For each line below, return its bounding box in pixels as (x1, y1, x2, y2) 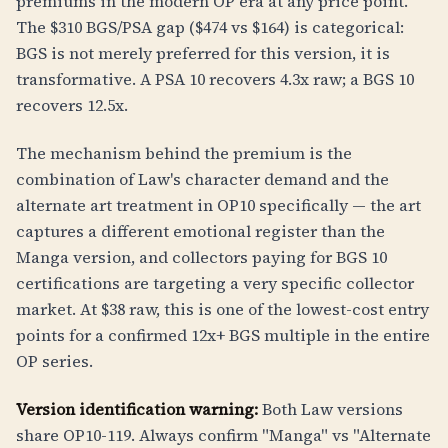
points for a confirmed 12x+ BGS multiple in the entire (16, 324, 430, 346)
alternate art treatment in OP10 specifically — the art (16, 194, 421, 216)
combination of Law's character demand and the (16, 168, 389, 190)
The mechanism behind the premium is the (16, 142, 352, 164)
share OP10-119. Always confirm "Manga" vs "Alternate (16, 424, 431, 446)
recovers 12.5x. (16, 94, 128, 116)
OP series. (16, 350, 93, 372)
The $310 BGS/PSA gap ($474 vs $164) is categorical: (16, 16, 404, 38)
